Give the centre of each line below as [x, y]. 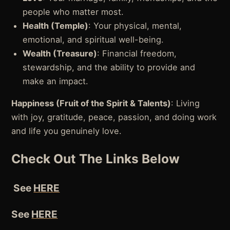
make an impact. [56, 81]
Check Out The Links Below [96, 159]
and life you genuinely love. [67, 131]
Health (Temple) [56, 25]
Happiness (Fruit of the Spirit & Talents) [91, 103]
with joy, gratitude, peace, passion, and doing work [114, 117]
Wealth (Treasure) [60, 53]
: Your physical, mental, [135, 25]
